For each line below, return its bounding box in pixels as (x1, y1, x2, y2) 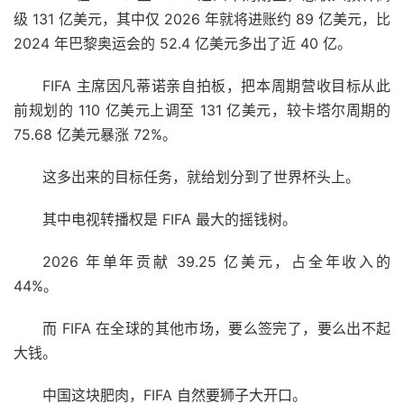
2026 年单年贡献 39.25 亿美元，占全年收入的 (42, 252, 390, 271)
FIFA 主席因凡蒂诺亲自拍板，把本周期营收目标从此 (42, 76, 390, 95)
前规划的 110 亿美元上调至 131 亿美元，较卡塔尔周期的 (14, 100, 390, 119)
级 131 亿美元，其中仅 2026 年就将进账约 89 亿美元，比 (14, 9, 390, 28)
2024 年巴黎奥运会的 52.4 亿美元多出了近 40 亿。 (14, 33, 352, 52)
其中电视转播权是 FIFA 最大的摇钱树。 (42, 209, 297, 228)
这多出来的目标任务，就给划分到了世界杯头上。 (42, 167, 360, 186)
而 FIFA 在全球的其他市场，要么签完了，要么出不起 (42, 318, 390, 337)
